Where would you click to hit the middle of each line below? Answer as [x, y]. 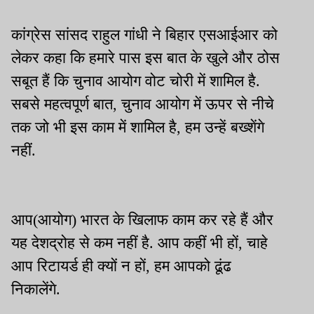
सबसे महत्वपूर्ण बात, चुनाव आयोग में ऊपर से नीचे [143, 104]
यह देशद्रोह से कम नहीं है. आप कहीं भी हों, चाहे [139, 243]
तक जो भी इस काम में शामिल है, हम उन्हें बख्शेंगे [138, 127]
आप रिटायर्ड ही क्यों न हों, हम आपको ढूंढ [121, 266]
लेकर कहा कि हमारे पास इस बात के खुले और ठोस [145, 57]
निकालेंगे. [38, 289]
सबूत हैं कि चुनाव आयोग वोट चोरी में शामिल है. [136, 81]
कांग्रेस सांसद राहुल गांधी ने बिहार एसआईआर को [144, 34]
